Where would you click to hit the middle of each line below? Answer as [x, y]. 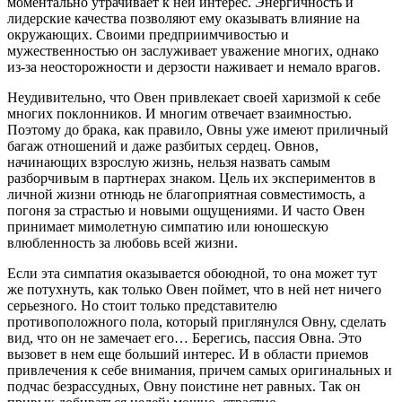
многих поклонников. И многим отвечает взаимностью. [179, 113]
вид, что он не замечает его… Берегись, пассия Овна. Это [184, 337]
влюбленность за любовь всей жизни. [122, 242]
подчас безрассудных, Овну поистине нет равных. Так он [184, 386]
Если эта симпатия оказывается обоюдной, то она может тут [192, 273]
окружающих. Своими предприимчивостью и [148, 34]
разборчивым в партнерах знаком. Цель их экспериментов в [192, 178]
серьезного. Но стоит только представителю [142, 305]
